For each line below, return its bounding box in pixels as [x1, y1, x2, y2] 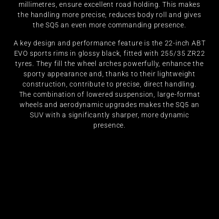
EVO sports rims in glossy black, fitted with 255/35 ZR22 [14, 49, 205, 57]
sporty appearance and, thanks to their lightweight [23, 69, 196, 78]
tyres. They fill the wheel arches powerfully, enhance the [15, 59, 204, 67]
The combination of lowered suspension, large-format [19, 90, 200, 98]
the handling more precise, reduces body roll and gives [18, 10, 201, 19]
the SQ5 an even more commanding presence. [33, 21, 186, 29]
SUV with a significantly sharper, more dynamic [30, 110, 189, 119]
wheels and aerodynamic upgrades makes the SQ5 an [19, 100, 200, 109]
